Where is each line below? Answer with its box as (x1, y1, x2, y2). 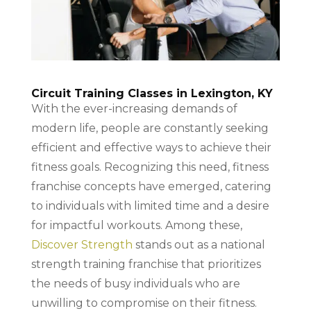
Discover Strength (31, 237, 133, 251)
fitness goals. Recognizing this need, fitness (31, 160, 269, 174)
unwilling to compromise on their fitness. (31, 296, 257, 310)
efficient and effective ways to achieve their (31, 140, 271, 154)
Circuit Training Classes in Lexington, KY (31, 86, 273, 100)
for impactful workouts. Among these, (31, 218, 242, 232)
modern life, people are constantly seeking (31, 121, 269, 135)
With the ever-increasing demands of (31, 101, 237, 115)
